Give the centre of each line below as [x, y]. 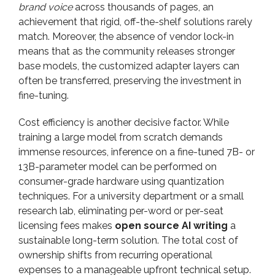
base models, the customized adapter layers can [129, 66]
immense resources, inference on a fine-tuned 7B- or [137, 152]
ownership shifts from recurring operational [115, 255]
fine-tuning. [44, 95]
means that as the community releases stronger [127, 51]
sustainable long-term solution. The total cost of [128, 240]
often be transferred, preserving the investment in [130, 81]
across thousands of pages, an [143, 7]
